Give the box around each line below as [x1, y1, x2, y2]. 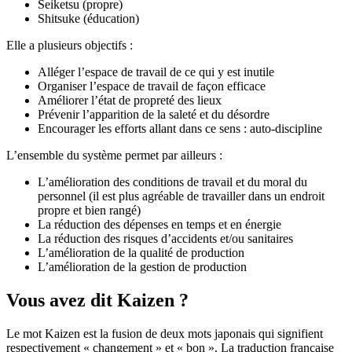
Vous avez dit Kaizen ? [6, 290, 189, 311]
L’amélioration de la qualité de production [38, 246, 244, 260]
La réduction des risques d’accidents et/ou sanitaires [38, 232, 293, 246]
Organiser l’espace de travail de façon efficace [38, 79, 266, 93]
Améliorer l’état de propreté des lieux [38, 93, 222, 108]
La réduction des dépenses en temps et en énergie [38, 218, 281, 232]
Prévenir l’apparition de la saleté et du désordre [38, 108, 269, 122]
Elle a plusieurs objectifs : [6, 38, 133, 53]
